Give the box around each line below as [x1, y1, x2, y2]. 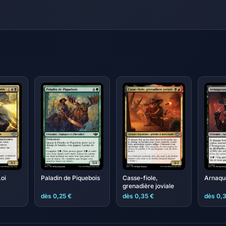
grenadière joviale [123, 182, 174, 190]
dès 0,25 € [41, 192, 72, 200]
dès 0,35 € [123, 192, 154, 200]
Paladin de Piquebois [41, 174, 100, 182]
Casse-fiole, [123, 174, 158, 182]
